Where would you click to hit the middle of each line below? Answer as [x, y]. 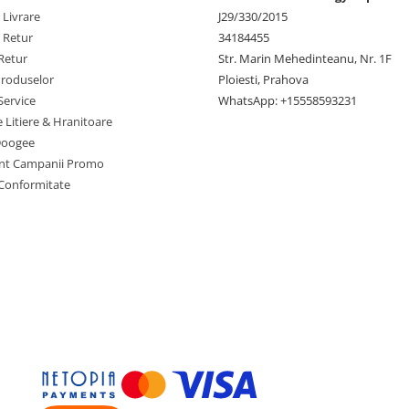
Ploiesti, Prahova [263, 79]
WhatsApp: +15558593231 [288, 100]
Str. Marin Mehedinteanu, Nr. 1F [305, 58]
